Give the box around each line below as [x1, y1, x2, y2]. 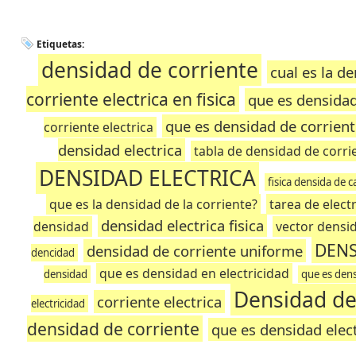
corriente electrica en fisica [25, 87, 236, 110]
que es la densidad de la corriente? [49, 195, 258, 213]
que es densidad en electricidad [99, 265, 289, 282]
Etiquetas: [37, 37, 84, 51]
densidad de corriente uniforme [86, 241, 303, 261]
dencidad [30, 246, 75, 260]
